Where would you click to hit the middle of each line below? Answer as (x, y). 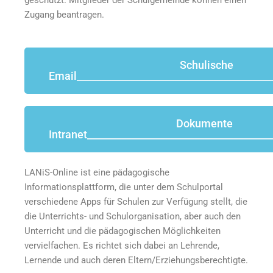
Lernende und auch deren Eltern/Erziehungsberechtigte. (136, 261)
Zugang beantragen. (64, 14)
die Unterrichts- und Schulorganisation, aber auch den (133, 217)
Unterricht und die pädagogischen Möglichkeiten (122, 231)
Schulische (207, 65)
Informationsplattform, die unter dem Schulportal (124, 187)
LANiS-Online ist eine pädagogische (97, 173)
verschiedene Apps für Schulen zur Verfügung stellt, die (136, 202)
